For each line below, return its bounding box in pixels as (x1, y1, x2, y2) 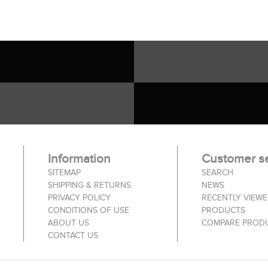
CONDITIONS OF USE (48, 205, 129, 215)
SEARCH (201, 167, 233, 178)
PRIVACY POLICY (48, 192, 111, 203)
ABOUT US (48, 217, 89, 228)
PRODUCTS (201, 205, 245, 215)
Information (48, 151, 111, 166)
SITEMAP (48, 167, 81, 178)
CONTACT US (48, 230, 98, 240)
